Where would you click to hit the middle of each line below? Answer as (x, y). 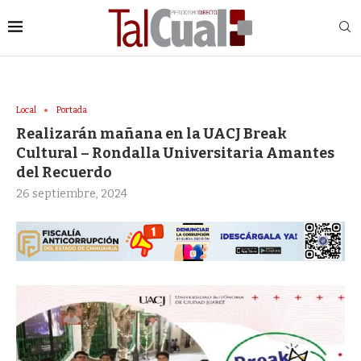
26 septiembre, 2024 (72, 194)
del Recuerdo (64, 173)
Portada (72, 110)
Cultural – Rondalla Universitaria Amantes (175, 154)
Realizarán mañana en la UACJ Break (151, 134)
